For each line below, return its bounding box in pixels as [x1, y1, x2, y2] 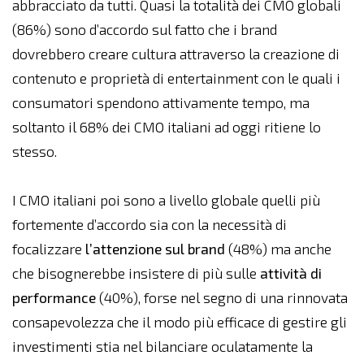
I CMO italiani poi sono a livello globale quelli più [12, 192, 320, 209]
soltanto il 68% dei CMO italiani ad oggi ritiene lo [12, 119, 321, 136]
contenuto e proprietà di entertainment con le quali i [12, 70, 340, 87]
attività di [260, 265, 322, 282]
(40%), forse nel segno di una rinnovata [96, 289, 348, 306]
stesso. [12, 143, 60, 160]
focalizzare [12, 240, 85, 258]
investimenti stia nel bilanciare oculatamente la [12, 338, 313, 355]
